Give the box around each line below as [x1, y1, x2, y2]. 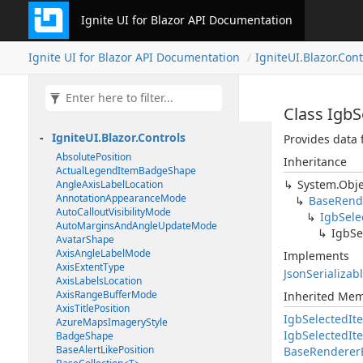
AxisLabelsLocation [56, 274, 142, 288]
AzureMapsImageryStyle [56, 315, 168, 329]
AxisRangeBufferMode [56, 288, 157, 301]
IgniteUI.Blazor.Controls [52, 130, 186, 145]
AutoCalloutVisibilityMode [56, 205, 171, 219]
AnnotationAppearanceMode [56, 191, 186, 205]
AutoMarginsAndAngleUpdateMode [56, 219, 217, 233]
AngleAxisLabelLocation [56, 177, 163, 191]
